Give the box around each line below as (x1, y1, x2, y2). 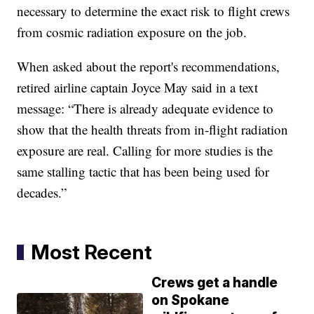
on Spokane (151, 292, 230, 308)
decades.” (17, 183, 67, 201)
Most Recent (31, 239, 153, 264)
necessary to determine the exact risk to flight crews (17, 1, 290, 20)
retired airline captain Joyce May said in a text (17, 78, 259, 96)
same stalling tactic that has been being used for (17, 162, 270, 180)
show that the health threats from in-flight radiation (17, 120, 289, 138)
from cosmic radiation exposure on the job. (17, 22, 247, 41)
